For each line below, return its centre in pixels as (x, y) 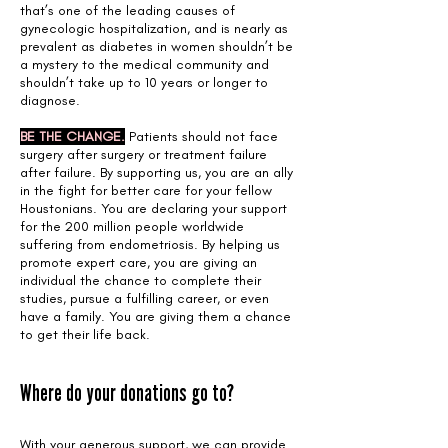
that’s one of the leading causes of (127, 10)
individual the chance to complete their (140, 280)
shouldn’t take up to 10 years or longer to (144, 82)
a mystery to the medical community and (144, 64)
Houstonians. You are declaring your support (153, 208)
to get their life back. (85, 334)
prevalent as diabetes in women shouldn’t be (156, 46)
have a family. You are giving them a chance (155, 316)
